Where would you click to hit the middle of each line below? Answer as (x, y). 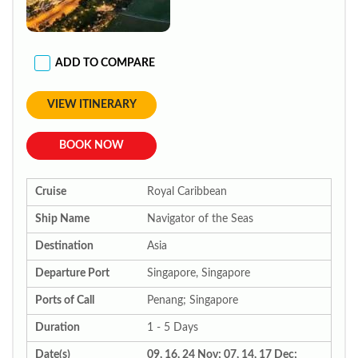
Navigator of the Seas (200, 219)
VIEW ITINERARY (91, 105)
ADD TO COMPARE (105, 63)
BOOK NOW (91, 145)
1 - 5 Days (173, 328)
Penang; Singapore (193, 300)
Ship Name (62, 219)
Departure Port (72, 273)
